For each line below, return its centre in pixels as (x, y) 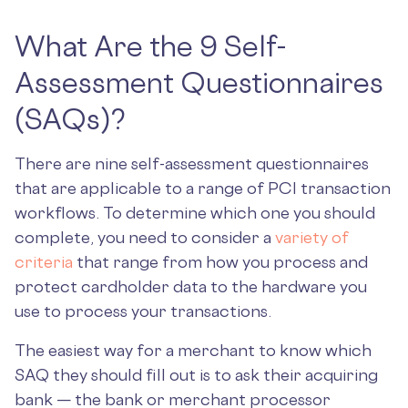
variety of (310, 237)
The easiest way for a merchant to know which (193, 350)
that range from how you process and (220, 261)
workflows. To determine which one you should (195, 212)
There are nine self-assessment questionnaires (192, 163)
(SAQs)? (70, 119)
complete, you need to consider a (143, 237)
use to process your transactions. (145, 311)
